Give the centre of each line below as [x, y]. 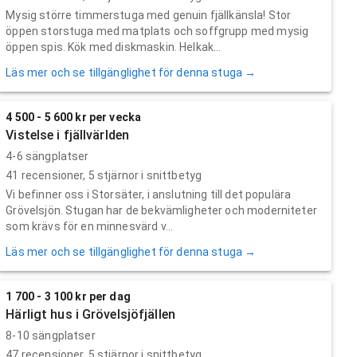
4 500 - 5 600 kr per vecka [74, 117]
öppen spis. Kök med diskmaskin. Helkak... [114, 47]
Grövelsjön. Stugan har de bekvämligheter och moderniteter [161, 210]
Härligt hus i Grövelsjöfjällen [90, 314]
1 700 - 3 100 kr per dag [68, 296]
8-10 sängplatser [51, 335]
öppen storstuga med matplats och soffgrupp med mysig [157, 31]
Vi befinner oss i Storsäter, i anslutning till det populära [149, 194]
